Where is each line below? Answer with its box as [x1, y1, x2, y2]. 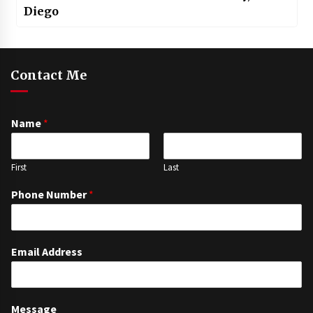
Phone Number [11, 187, 89, 202]
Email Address [11, 245, 82, 259]
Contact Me [10, 67, 87, 84]
